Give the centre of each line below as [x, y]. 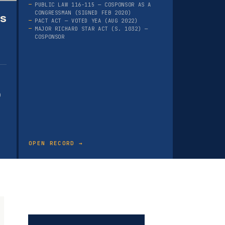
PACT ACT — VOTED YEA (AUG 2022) [86, 21]
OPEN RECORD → [56, 143]
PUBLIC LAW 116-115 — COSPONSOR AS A [93, 5]
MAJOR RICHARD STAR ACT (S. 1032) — [91, 29]
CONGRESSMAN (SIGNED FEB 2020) [83, 13]
